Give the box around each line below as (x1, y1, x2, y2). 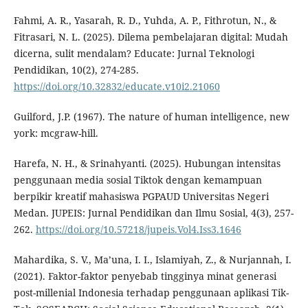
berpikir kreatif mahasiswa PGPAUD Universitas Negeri (13, 190, 269, 203)
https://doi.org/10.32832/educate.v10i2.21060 (13, 80, 220, 93)
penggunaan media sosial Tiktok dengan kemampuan (13, 173, 262, 187)
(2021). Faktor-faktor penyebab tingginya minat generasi (13, 269, 276, 283)
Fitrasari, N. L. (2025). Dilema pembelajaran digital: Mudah (13, 30, 288, 44)
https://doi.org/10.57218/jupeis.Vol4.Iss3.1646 (35, 223, 241, 236)
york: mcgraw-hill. (13, 126, 98, 140)
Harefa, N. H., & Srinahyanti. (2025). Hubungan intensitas (13, 157, 280, 170)
